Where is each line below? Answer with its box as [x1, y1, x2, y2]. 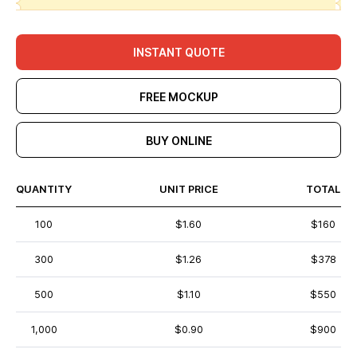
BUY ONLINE [145, 134, 212, 147]
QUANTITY [16, 183, 72, 195]
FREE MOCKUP [139, 90, 218, 104]
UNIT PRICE [159, 183, 218, 195]
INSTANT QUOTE [132, 45, 225, 59]
